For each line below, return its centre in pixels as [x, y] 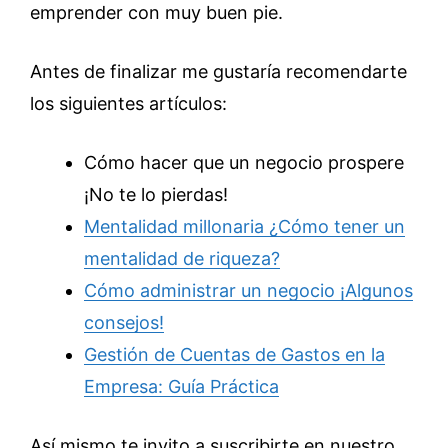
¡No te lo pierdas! [156, 194]
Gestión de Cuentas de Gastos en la [234, 354]
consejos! [124, 322]
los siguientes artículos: [128, 103]
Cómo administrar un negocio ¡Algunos [248, 290]
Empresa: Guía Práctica [181, 386]
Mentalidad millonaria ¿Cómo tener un [244, 226]
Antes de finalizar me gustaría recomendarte [218, 71]
